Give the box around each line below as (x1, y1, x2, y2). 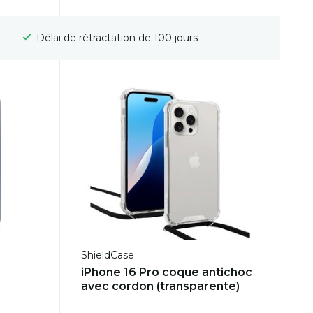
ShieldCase (80, 249, 134, 262)
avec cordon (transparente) (80, 279, 240, 293)
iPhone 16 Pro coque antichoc (80, 265, 252, 279)
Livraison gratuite (72, 31, 159, 45)
